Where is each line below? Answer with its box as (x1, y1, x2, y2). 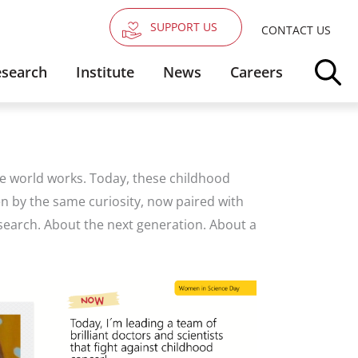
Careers (230, 62, 283, 82)
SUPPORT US (150, 19, 217, 34)
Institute (76, 62, 134, 82)
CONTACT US (261, 22, 331, 38)
